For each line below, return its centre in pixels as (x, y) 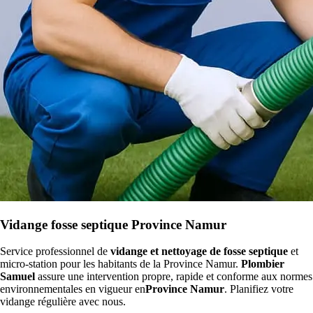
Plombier (263, 264)
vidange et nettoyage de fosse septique (199, 252)
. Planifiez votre (259, 289)
